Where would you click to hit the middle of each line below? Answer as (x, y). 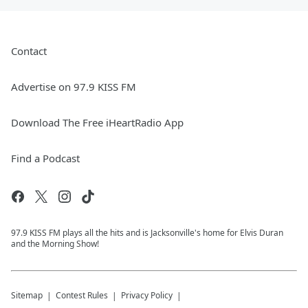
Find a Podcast (45, 158)
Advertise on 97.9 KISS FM (74, 87)
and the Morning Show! (55, 244)
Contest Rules (82, 295)
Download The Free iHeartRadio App (97, 122)
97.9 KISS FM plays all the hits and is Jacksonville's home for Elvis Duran (147, 233)
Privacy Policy (147, 295)
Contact (29, 51)
